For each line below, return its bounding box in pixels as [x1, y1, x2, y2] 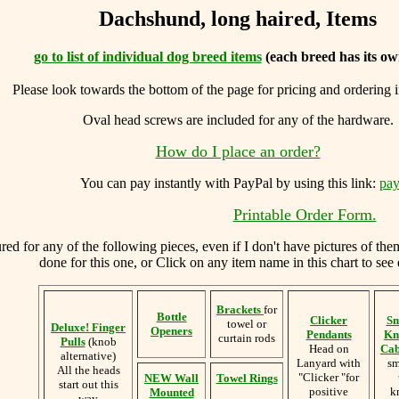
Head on [308, 341, 349, 355]
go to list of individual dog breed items [33, 48, 262, 64]
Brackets [216, 302, 261, 316]
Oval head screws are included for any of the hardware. [82, 111, 394, 127]
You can [79, 175, 126, 191]
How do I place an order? [155, 142, 321, 160]
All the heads [56, 362, 120, 377]
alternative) [61, 348, 116, 362]
